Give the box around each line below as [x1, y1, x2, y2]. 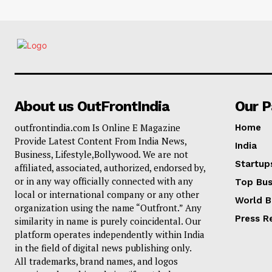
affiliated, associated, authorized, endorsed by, [15, 161, 205, 174]
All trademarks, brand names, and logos [15, 255, 178, 268]
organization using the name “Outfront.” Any [15, 202, 202, 214]
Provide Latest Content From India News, [15, 135, 186, 148]
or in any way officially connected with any [15, 175, 193, 188]
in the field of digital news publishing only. [15, 242, 191, 254]
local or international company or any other [15, 188, 199, 201]
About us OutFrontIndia [15, 98, 169, 115]
